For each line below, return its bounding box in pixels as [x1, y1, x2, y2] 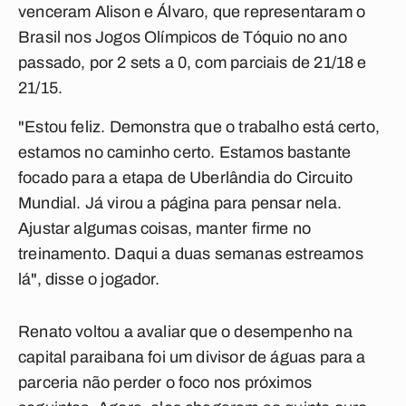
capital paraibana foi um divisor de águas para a [18, 348, 366, 366]
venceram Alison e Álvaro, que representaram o [18, 3, 366, 21]
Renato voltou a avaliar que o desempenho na [18, 323, 353, 341]
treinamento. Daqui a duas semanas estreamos [18, 245, 363, 263]
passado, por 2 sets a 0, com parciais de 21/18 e [18, 53, 367, 72]
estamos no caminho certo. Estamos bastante [18, 143, 352, 161]
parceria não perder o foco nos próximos [18, 373, 313, 391]
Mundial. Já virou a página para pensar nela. [18, 194, 342, 212]
